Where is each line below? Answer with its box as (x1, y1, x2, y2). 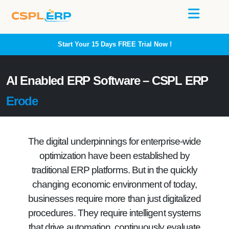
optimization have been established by (39, 150, 190, 161)
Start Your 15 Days (57, 40, 118, 48)
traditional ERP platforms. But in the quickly (31, 165, 198, 175)
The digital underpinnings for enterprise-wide (28, 136, 201, 147)
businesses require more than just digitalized (28, 193, 201, 204)
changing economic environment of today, (32, 179, 197, 190)
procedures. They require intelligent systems (28, 208, 201, 218)
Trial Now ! (135, 40, 172, 48)
